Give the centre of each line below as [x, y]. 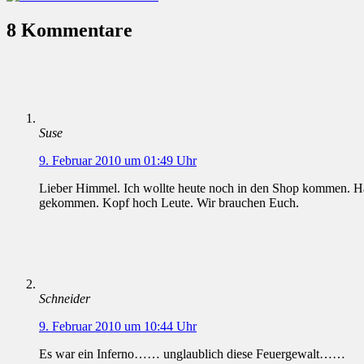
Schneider [65, 299]
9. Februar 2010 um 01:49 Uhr [118, 161]
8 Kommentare [69, 30]
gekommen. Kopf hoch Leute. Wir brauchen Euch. [169, 203]
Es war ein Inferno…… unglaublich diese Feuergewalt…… [192, 354]
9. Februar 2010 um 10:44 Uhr [118, 327]
